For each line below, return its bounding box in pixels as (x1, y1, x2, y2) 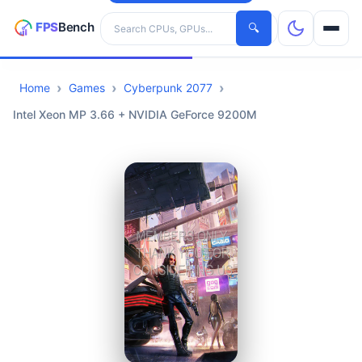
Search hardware (99, 12, 191, 27)
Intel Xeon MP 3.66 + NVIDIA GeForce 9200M (13, 107, 257, 121)
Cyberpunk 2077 (124, 81, 213, 95)
